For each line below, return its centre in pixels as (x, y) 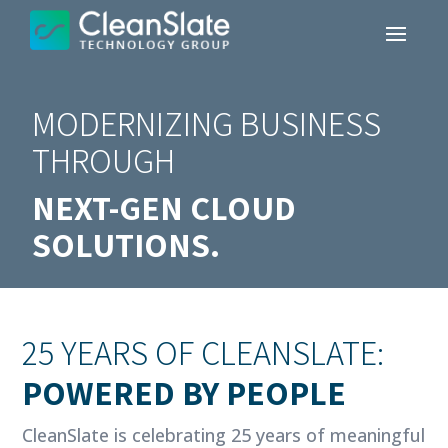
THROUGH (103, 160)
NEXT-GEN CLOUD (163, 207)
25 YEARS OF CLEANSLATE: (203, 352)
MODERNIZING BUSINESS (206, 123)
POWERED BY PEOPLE (184, 392)
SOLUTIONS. (125, 244)
